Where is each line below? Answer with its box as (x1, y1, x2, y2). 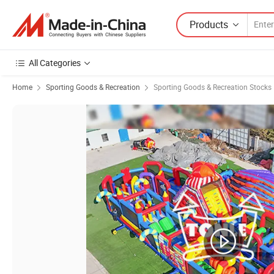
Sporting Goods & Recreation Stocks (154, 82, 272, 92)
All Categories (29, 57, 81, 68)
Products (190, 17, 228, 31)
